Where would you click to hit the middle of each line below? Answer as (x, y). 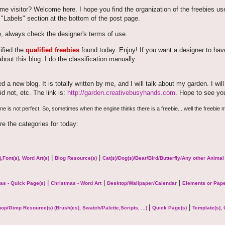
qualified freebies (52, 50)
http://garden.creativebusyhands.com (121, 92)
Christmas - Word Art (76, 183)
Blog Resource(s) (76, 158)
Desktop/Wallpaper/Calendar (142, 183)
